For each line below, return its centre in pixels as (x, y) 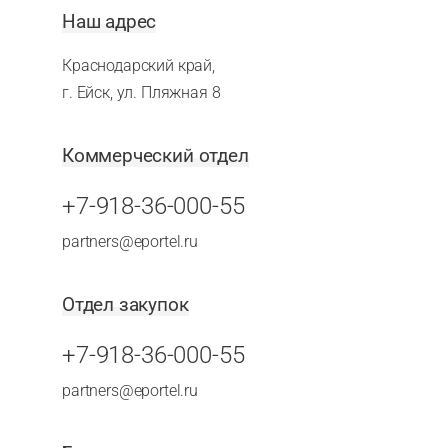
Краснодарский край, (138, 65)
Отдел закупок (125, 304)
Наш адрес (109, 21)
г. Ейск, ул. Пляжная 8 (141, 92)
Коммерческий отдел (155, 155)
